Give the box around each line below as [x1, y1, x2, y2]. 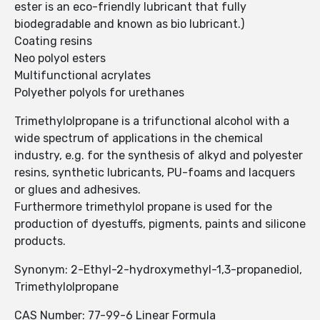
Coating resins [14, 34, 92, 49]
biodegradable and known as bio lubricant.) [14, 17, 244, 31]
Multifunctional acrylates [14, 69, 151, 83]
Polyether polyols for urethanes [14, 86, 184, 100]
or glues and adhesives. [14, 183, 141, 197]
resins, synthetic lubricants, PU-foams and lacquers [14, 166, 295, 180]
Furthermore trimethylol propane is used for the [14, 200, 272, 214]
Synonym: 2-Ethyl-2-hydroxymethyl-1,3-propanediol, [14, 263, 302, 277]
